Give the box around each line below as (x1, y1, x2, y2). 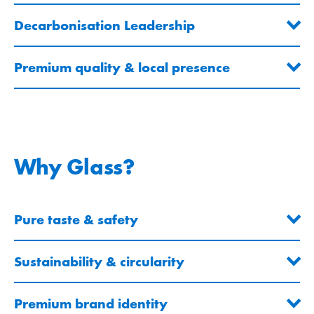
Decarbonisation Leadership (14, 16, 195, 35)
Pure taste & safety (14, 210, 138, 229)
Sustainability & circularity (14, 252, 184, 271)
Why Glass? (14, 153, 135, 182)
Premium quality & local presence (14, 58, 230, 77)
